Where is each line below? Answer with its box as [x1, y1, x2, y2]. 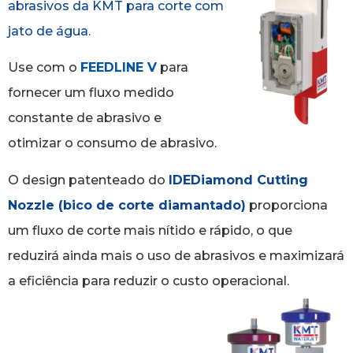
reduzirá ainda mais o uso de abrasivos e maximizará [8, 247, 344, 263]
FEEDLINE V [80, 60, 157, 76]
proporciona [246, 197, 328, 213]
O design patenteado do [8, 172, 169, 188]
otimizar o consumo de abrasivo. [8, 136, 217, 151]
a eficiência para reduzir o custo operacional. [8, 273, 289, 288]
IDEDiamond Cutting [169, 172, 308, 188]
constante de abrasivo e [8, 110, 162, 126]
